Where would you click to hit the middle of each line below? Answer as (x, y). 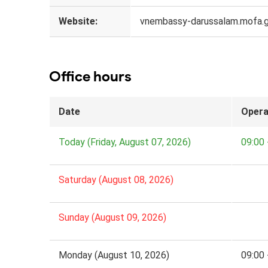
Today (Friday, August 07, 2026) (125, 142)
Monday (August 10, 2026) (114, 255)
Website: (78, 21)
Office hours (90, 76)
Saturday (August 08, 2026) (116, 179)
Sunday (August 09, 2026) (112, 217)
